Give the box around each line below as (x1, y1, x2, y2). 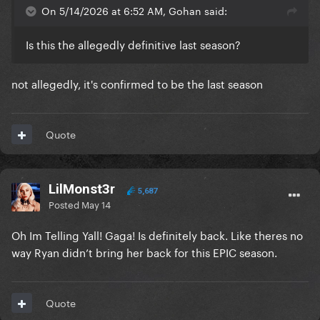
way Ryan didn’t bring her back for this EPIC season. (11, 243, 280, 261)
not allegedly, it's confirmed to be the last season (11, 74, 263, 92)
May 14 (81, 196, 111, 211)
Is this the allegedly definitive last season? (26, 35, 241, 53)
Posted (49, 196, 81, 211)
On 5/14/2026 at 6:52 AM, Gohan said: (41, 2, 227, 19)
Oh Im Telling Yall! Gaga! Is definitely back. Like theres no (11, 226, 303, 244)
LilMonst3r (49, 181, 115, 198)
